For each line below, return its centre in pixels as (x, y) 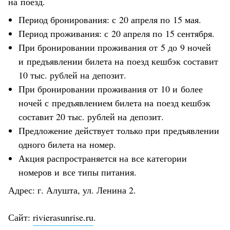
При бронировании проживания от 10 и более (111, 89)
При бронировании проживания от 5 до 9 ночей (115, 47)
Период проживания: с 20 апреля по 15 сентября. (117, 33)
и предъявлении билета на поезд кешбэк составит (118, 61)
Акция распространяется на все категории (103, 158)
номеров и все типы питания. (78, 172)
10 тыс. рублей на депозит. (72, 75)
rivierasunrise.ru (63, 217)
